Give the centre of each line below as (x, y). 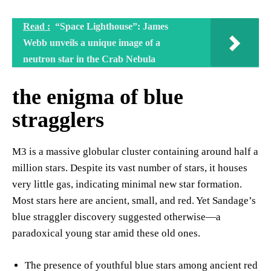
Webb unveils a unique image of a (92, 42)
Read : (37, 26)
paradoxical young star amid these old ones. (106, 233)
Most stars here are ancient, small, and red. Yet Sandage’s (134, 200)
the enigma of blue (98, 96)
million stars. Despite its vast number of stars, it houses (130, 168)
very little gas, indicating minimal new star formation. (127, 184)
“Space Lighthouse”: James (112, 26)
